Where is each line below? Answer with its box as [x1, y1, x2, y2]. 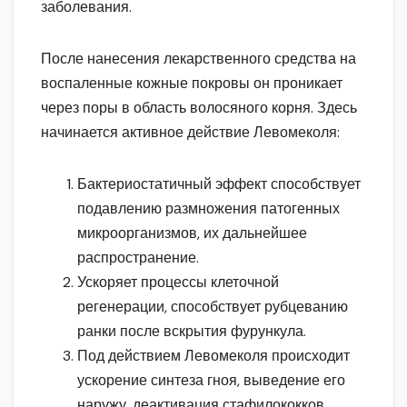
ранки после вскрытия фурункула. [77, 322, 306, 342]
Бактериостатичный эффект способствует [77, 174, 361, 194]
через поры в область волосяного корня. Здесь [41, 98, 357, 118]
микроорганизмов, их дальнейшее [77, 223, 307, 243]
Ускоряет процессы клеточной [77, 273, 279, 293]
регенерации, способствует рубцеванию [77, 297, 348, 317]
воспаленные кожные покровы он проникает [41, 74, 342, 94]
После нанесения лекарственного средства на [41, 49, 356, 69]
